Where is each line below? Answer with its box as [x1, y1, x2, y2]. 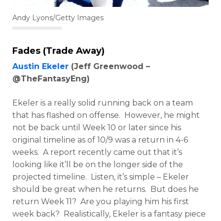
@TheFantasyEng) [12, 74, 90, 84]
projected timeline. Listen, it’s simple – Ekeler [12, 172, 189, 182]
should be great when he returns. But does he [12, 184, 199, 194]
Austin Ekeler [12, 62, 69, 72]
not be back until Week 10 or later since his [12, 123, 181, 133]
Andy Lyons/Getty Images [12, 13, 104, 23]
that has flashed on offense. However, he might [12, 110, 200, 120]
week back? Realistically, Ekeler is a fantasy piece [12, 209, 206, 219]
